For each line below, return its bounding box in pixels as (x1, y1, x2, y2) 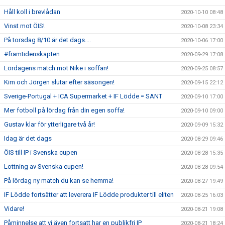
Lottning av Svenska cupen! (4, 163, 83, 170)
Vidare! (4, 205, 24, 212)
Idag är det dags (4, 135, 52, 142)
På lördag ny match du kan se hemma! (4, 177, 114, 184)
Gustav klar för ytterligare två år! (4, 121, 95, 128)
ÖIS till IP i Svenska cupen (4, 149, 77, 156)
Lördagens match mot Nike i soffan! (4, 64, 108, 72)
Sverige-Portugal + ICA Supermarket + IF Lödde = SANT (4, 92, 162, 100)
